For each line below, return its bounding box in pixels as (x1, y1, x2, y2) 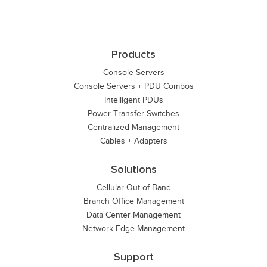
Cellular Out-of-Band (96, 183, 171, 192)
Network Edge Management (82, 224, 185, 233)
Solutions (110, 164, 157, 175)
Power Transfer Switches (88, 109, 179, 118)
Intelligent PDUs (104, 95, 163, 104)
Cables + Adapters (100, 136, 167, 145)
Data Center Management (86, 210, 181, 219)
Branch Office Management (83, 197, 184, 206)
